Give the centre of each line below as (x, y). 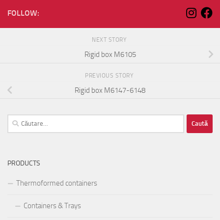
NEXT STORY (110, 40)
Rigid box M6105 (110, 54)
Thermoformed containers (57, 183)
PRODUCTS (24, 163)
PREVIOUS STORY (110, 75)
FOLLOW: (23, 13)
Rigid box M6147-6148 (110, 90)
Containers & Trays (52, 206)
